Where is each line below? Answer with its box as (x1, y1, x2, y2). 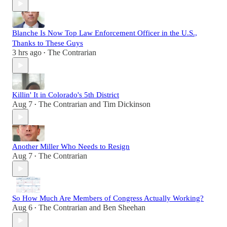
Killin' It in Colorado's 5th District (12, 91, 119, 99)
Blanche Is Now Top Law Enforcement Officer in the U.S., (12, 29, 197, 37)
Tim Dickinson (103, 100, 150, 109)
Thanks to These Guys (12, 39, 83, 48)
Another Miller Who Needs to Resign (12, 142, 130, 151)
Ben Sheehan (103, 203, 145, 212)
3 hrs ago (12, 48, 42, 57)
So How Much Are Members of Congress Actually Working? (12, 194, 204, 203)
